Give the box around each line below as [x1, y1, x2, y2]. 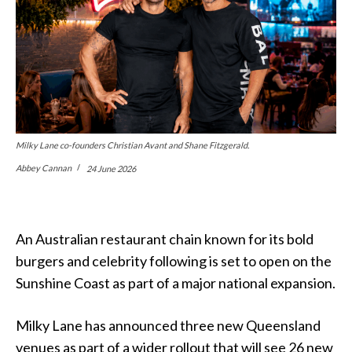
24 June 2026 [86, 163, 136, 174]
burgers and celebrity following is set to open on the [16, 252, 332, 270]
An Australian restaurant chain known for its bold [16, 230, 313, 248]
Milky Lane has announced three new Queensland [16, 317, 321, 335]
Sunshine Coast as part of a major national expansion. [16, 274, 335, 292]
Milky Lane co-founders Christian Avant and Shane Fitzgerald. [16, 140, 249, 151]
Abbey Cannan [16, 162, 71, 173]
